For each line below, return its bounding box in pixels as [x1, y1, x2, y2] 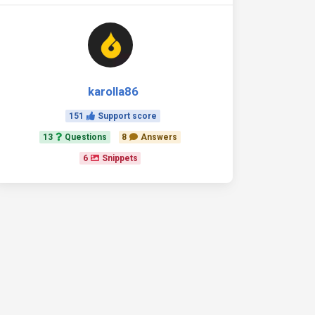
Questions [64, 132, 107, 142]
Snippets [101, 153, 138, 163]
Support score [98, 111, 157, 121]
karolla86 [87, 84, 139, 98]
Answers [141, 132, 178, 142]
